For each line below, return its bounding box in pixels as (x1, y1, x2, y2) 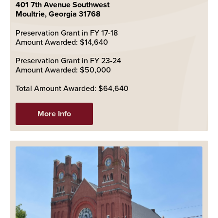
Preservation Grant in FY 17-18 (16, 27, 118, 38)
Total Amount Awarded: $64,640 (16, 82, 128, 93)
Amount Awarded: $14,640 (16, 36, 108, 47)
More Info (37, 108, 71, 119)
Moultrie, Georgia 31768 (16, 8, 101, 19)
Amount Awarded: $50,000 (16, 64, 111, 75)
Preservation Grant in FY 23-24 (16, 54, 121, 66)
